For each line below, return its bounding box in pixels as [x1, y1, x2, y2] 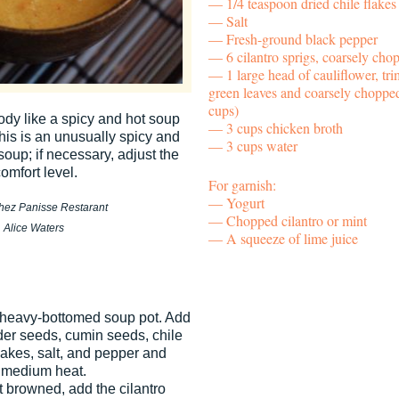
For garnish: [208, 175, 276, 194]
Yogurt [226, 192, 265, 212]
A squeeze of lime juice [226, 228, 358, 248]
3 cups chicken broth [226, 118, 343, 137]
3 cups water [226, 135, 297, 155]
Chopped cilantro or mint [226, 210, 367, 230]
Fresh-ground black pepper [226, 28, 378, 48]
